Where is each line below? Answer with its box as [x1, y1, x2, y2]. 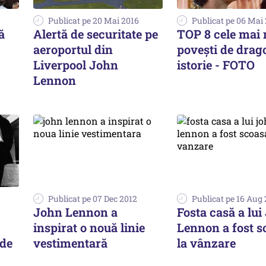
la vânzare [177, 235, 236, 251]
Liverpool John [33, 56, 118, 72]
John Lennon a [33, 204, 118, 220]
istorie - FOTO [177, 56, 255, 72]
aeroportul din [33, 41, 113, 57]
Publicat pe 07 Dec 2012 [48, 193, 137, 205]
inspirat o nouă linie [33, 220, 145, 236]
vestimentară [33, 235, 107, 251]
